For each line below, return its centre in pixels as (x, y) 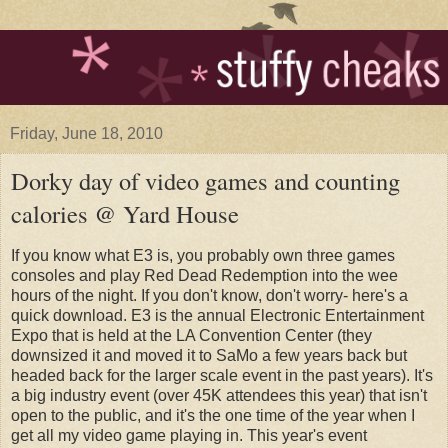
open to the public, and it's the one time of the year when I (213, 416)
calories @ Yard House (125, 214)
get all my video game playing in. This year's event (189, 436)
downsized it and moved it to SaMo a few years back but (209, 356)
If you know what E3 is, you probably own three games (203, 256)
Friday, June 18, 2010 (86, 134)
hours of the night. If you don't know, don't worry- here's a (209, 296)
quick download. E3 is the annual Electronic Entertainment (217, 316)
